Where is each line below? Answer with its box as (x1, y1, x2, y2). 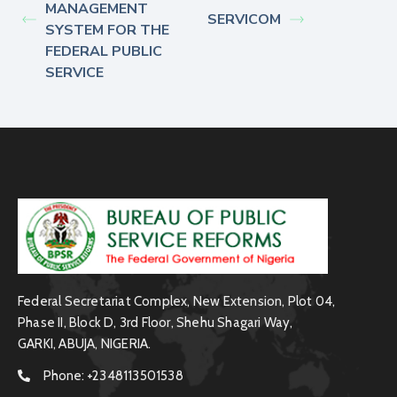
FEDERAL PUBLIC (45, 41, 162, 61)
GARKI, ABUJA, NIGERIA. (18, 335, 152, 352)
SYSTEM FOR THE (45, 19, 169, 40)
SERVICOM (207, 9, 281, 29)
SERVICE (45, 62, 104, 82)
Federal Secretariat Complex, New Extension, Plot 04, (18, 292, 336, 309)
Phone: (43, 367, 87, 384)
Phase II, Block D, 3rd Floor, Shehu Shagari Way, (18, 314, 293, 331)
